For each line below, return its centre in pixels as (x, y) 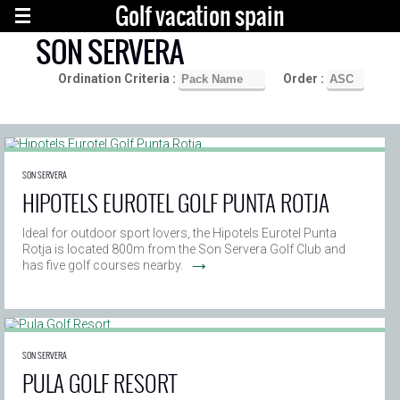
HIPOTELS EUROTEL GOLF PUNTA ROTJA (176, 202)
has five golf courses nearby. (103, 265)
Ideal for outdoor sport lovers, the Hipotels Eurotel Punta (179, 233)
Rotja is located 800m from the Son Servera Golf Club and (184, 249)
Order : (305, 79)
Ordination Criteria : (118, 79)
